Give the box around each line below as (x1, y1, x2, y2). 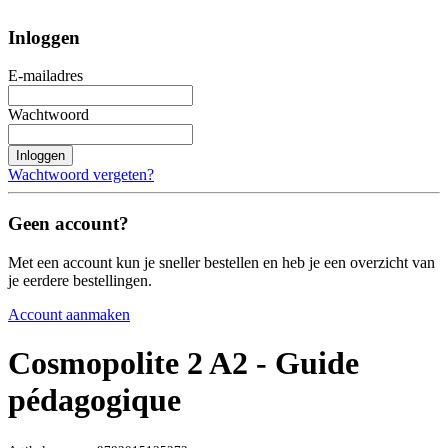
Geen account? (8, 213, 129, 235)
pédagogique (8, 382, 181, 419)
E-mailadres (8, 67, 83, 85)
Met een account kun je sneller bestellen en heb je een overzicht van (8, 253, 435, 271)
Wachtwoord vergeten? (8, 166, 154, 184)
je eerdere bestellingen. (8, 271, 152, 289)
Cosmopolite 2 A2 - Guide (8, 345, 359, 382)
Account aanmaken (8, 305, 130, 323)
